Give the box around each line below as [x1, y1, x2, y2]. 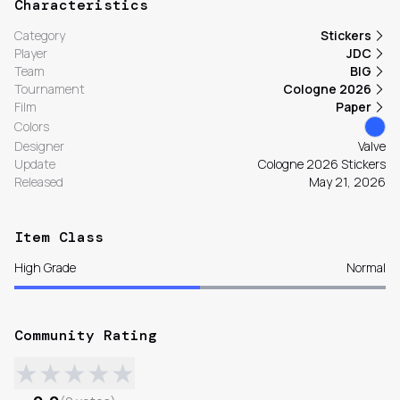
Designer [14, 137, 64, 155]
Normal [346, 259, 386, 277]
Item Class [14, 228, 104, 247]
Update [14, 155, 55, 173]
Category [14, 27, 65, 45]
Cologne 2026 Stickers [258, 155, 386, 173]
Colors [14, 118, 49, 136]
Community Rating [14, 326, 157, 346]
